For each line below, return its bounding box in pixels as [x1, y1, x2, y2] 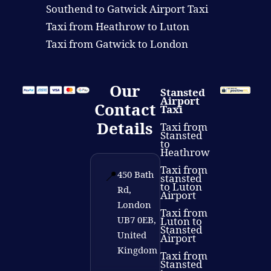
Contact [94, 99, 156, 121]
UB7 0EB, [117, 214, 156, 226]
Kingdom [117, 244, 157, 256]
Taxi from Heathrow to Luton [45, 19, 189, 34]
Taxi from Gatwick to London [45, 37, 188, 51]
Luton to [160, 214, 202, 229]
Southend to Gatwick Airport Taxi [45, 2, 208, 16]
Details [97, 117, 154, 140]
